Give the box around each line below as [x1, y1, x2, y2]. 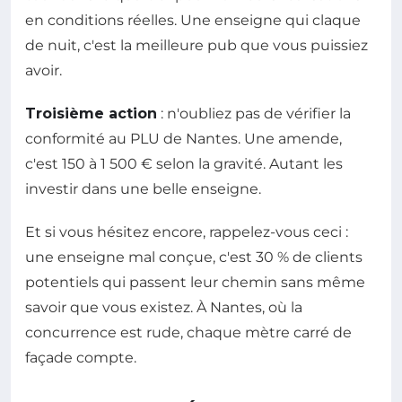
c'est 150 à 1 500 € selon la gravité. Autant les [25, 154, 343, 172]
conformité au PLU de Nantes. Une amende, [25, 129, 342, 147]
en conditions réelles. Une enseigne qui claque [25, 11, 361, 29]
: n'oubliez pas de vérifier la [157, 104, 351, 122]
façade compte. [25, 348, 136, 366]
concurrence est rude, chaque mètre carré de [25, 323, 352, 341]
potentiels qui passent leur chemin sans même [25, 273, 365, 291]
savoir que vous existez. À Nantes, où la [25, 298, 302, 316]
